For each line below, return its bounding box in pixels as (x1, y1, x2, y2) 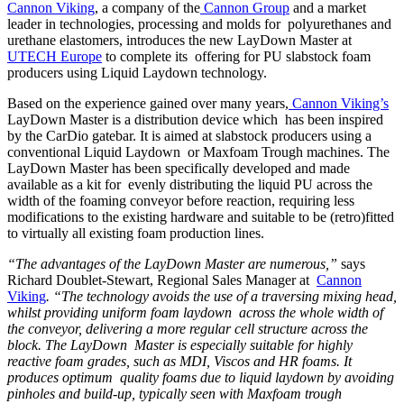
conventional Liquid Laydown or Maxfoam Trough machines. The (7, 143, 390, 160)
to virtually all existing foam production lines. (7, 225, 264, 241)
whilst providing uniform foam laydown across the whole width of (7, 304, 383, 320)
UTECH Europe (7, 48, 102, 64)
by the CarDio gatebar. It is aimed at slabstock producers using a (7, 127, 372, 143)
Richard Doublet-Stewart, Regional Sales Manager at (7, 271, 317, 288)
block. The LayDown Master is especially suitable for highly (7, 336, 353, 353)
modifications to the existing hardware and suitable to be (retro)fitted (7, 208, 394, 225)
